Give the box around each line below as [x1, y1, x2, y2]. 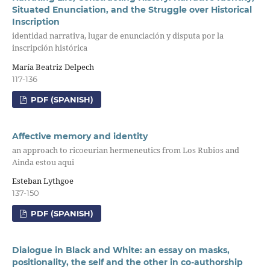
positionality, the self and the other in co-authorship [11, 257, 243, 268]
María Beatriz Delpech [11, 61, 94, 72]
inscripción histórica [11, 42, 87, 54]
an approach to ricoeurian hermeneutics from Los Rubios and [11, 144, 239, 155]
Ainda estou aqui [11, 156, 74, 168]
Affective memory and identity [11, 130, 148, 142]
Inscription [11, 16, 60, 27]
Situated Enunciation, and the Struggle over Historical [11, 4, 252, 15]
